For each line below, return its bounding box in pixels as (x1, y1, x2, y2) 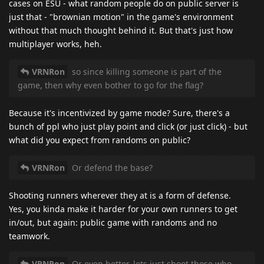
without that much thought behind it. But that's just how (9, 24, 233, 36)
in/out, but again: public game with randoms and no (9, 216, 217, 228)
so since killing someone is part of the (70, 65, 222, 77)
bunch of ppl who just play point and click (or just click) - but (9, 120, 247, 132)
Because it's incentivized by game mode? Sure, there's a (9, 107, 230, 118)
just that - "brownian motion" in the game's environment (9, 11, 233, 22)
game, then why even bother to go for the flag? (18, 79, 203, 91)
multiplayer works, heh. (9, 38, 102, 49)
